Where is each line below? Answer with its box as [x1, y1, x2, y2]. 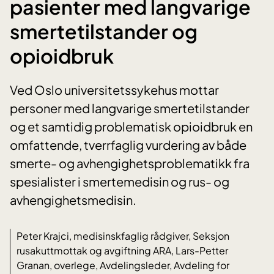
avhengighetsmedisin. [10, 192, 136, 208]
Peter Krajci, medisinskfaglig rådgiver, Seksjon [17, 229, 229, 243]
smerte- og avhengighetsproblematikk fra [10, 155, 250, 171]
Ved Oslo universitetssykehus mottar [10, 82, 219, 98]
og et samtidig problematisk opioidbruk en [10, 119, 253, 135]
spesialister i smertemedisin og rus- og [10, 174, 229, 190]
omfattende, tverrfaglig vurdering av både [10, 137, 246, 153]
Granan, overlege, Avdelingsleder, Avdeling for [17, 259, 229, 272]
